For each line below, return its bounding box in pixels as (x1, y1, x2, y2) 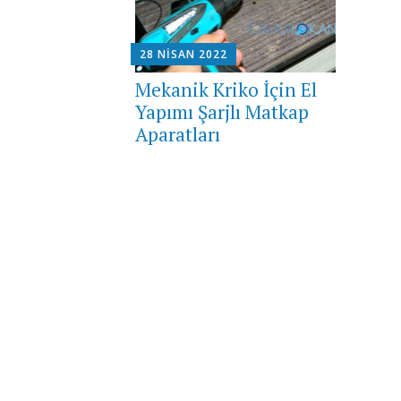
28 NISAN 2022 (139, 46, 227, 62)
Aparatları (134, 121, 220, 147)
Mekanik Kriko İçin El (134, 76, 317, 102)
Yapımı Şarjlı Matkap (134, 98, 309, 124)
